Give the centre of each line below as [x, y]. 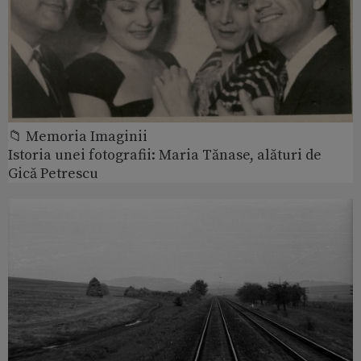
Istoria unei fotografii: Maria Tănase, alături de [165, 155]
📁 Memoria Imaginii [78, 136]
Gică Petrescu [53, 173]
